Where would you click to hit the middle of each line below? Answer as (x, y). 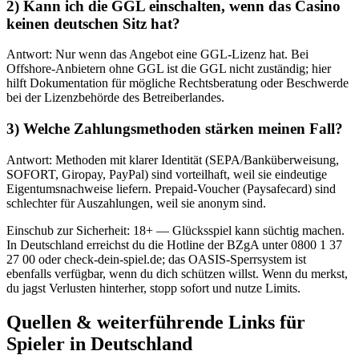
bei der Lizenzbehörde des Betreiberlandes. (115, 98)
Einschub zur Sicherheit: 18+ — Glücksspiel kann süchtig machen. (175, 230)
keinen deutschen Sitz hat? (93, 23)
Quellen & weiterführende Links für (156, 322)
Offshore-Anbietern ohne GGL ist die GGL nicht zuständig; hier (169, 69)
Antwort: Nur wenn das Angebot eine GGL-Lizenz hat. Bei (157, 54)
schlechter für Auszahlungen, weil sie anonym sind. (136, 203)
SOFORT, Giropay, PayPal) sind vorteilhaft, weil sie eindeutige (167, 174)
